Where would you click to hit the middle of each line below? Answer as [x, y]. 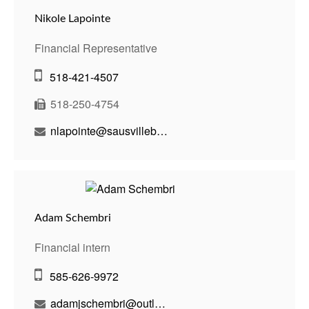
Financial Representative [96, 48]
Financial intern [72, 247]
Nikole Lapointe [72, 19]
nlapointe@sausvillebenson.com [162, 131]
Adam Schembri [73, 218]
